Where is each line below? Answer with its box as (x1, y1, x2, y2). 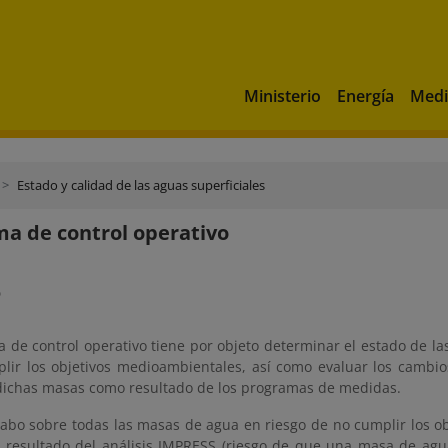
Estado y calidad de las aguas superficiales (17, 176, 265, 194)
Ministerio (244, 84, 321, 107)
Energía (337, 84, 394, 107)
